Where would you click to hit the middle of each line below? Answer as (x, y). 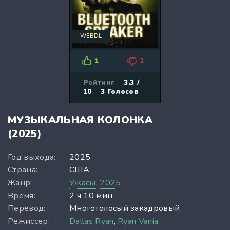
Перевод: (27, 208)
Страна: (23, 170)
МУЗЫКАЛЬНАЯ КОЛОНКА (80, 120)
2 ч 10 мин (91, 195)
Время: (22, 195)
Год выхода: (32, 157)
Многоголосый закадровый (125, 208)
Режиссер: (29, 221)
